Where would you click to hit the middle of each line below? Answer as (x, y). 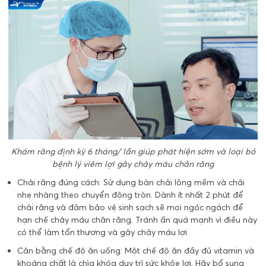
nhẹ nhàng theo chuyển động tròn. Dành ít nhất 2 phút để (130, 195)
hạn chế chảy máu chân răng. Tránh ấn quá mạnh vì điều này (137, 220)
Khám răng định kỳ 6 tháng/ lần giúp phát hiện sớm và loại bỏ (133, 152)
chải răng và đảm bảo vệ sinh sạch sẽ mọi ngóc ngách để (130, 208)
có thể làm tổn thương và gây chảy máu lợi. (103, 232)
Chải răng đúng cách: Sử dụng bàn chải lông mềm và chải (131, 183)
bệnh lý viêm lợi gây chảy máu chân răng (133, 164)
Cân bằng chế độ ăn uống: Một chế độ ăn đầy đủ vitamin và (136, 251)
